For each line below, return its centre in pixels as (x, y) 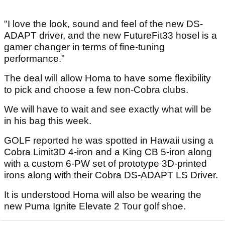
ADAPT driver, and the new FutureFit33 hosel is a (110, 36)
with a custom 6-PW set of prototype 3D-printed (105, 164)
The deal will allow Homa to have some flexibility (107, 78)
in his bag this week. (49, 121)
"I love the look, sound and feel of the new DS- (103, 24)
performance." (34, 59)
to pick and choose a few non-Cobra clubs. (97, 90)
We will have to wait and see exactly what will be (108, 109)
